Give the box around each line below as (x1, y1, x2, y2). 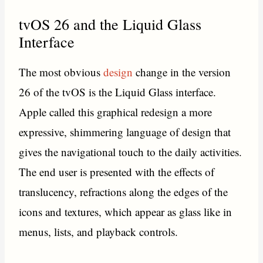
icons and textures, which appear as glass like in (19, 204, 232, 219)
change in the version (136, 64, 231, 79)
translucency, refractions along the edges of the (19, 184, 228, 199)
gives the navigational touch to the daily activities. (19, 144, 242, 159)
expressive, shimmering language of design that (19, 124, 231, 139)
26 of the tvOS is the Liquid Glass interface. (19, 84, 217, 99)
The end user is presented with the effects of (19, 164, 215, 179)
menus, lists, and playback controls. (19, 224, 178, 239)
